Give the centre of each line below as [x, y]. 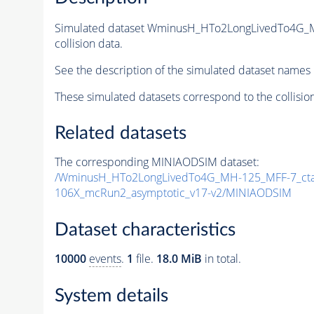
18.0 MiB [179, 259]
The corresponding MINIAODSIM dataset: [157, 162]
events [105, 259]
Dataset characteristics [145, 230]
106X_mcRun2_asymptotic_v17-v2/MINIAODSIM [173, 193]
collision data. [88, 43]
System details [111, 295]
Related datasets [120, 134]
